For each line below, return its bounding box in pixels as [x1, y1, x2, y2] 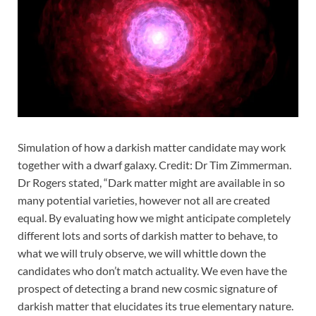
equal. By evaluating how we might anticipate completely [18, 210, 291, 224]
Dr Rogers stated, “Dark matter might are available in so [18, 175, 285, 189]
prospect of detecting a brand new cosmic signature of [18, 281, 277, 295]
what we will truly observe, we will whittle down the [18, 245, 266, 260]
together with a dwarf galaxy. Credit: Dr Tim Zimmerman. [18, 157, 291, 171]
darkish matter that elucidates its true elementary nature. [18, 298, 293, 312]
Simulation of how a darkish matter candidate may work [18, 140, 286, 154]
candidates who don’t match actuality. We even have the [18, 263, 287, 277]
